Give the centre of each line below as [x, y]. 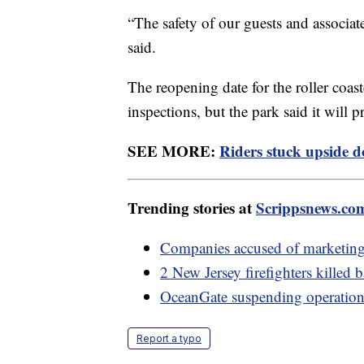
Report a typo [169, 339]
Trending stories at [192, 208]
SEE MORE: [173, 151]
